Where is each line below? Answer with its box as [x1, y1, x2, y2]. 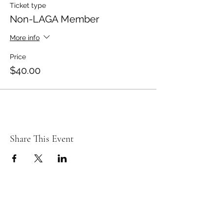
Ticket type [10, 1, 46, 9]
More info [10, 33, 40, 42]
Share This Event [10, 133, 74, 145]
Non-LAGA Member [10, 13, 99, 25]
